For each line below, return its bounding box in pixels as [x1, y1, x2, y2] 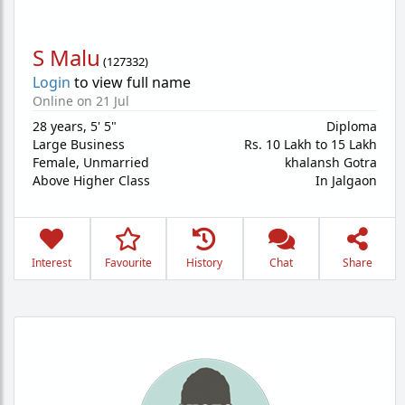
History [186, 255, 223, 270]
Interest [32, 255, 72, 270]
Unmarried [83, 154, 149, 171]
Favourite [104, 255, 152, 270]
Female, [33, 154, 83, 171]
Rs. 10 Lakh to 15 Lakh [244, 136, 377, 153]
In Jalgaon [316, 172, 377, 189]
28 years [33, 118, 83, 135]
